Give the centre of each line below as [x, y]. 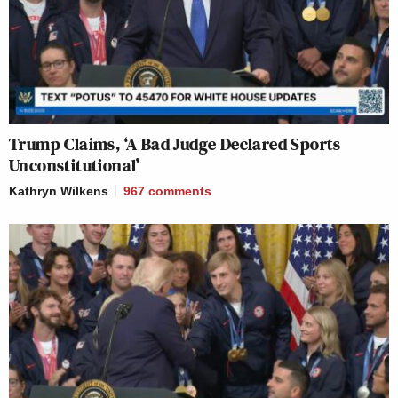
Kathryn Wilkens [59, 191]
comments [180, 191]
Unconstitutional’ [75, 165]
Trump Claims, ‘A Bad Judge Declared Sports [175, 143]
